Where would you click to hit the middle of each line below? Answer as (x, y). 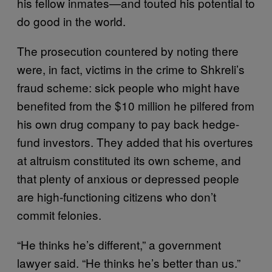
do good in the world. (71, 21)
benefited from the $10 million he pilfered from (136, 105)
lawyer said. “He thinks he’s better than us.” (129, 262)
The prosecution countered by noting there (128, 50)
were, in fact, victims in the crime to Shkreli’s (131, 69)
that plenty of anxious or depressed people (128, 178)
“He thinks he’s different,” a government (119, 244)
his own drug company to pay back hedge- (128, 123)
